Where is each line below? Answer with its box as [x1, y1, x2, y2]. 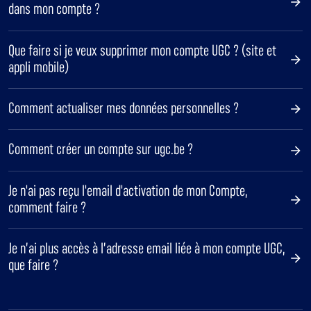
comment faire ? [8, 198, 86, 216]
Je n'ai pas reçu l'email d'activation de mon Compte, [8, 181, 248, 199]
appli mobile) [8, 58, 69, 76]
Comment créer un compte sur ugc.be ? [8, 140, 193, 158]
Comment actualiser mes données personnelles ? [8, 99, 239, 117]
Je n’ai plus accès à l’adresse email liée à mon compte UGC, [8, 239, 285, 258]
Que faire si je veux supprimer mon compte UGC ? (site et [8, 41, 276, 59]
